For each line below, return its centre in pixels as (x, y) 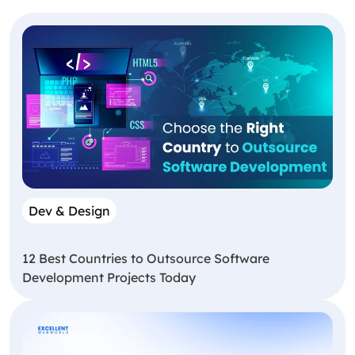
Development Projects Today (109, 277)
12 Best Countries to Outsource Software (146, 258)
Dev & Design (69, 210)
